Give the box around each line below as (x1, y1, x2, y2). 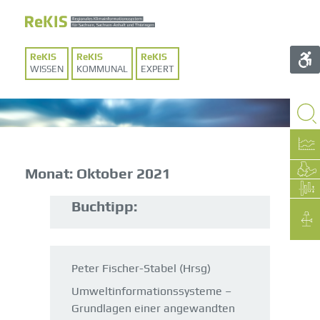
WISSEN (30, 64, 64, 74)
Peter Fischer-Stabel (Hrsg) (71, 261, 211, 275)
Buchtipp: (71, 198, 137, 215)
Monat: (25, 165, 76, 182)
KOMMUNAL (76, 64, 128, 74)
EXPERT (141, 64, 174, 74)
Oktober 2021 (76, 165, 171, 182)
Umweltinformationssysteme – (71, 284, 231, 298)
